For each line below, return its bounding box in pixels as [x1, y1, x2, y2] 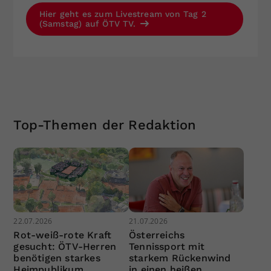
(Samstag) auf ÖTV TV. [39, 18, 139, 28]
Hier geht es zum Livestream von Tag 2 [39, 8, 206, 19]
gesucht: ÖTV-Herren [13, 241, 117, 253]
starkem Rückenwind [128, 252, 231, 264]
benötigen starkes [13, 252, 100, 264]
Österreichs [128, 229, 185, 241]
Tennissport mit [128, 241, 204, 253]
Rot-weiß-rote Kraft [13, 229, 112, 241]
